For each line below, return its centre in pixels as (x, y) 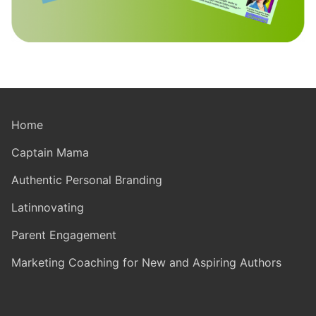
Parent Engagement (64, 235)
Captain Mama (50, 153)
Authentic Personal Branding (87, 180)
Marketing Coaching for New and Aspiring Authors (146, 263)
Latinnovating (48, 208)
